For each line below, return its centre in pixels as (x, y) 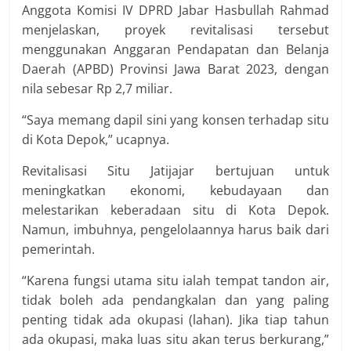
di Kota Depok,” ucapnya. (96, 140)
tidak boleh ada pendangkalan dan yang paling (175, 300)
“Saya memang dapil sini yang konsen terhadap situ (175, 120)
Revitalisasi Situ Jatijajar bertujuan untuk (175, 171)
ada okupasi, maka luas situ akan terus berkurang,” (175, 340)
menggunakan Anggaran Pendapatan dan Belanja (175, 50)
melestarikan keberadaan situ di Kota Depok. (175, 210)
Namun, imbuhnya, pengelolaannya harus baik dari (175, 230)
